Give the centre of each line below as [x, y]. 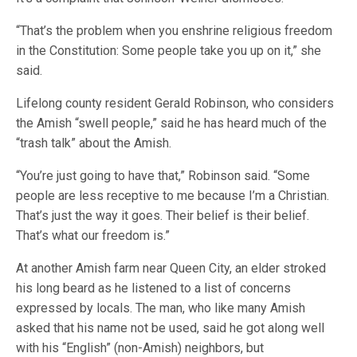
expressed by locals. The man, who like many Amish [161, 308]
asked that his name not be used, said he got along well [171, 328]
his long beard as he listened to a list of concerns [154, 288]
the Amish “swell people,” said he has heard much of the [172, 123]
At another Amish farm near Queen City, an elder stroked [171, 268]
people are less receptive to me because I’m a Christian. [173, 196]
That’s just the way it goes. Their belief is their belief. [163, 216]
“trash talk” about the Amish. [94, 143]
